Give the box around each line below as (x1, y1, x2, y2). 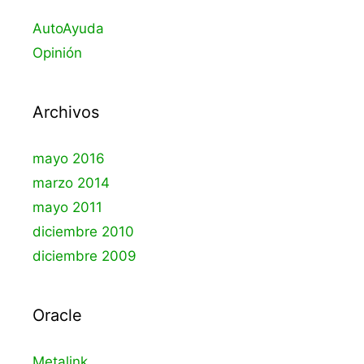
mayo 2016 (32, 150, 105, 167)
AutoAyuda (32, 20, 104, 37)
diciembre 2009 (32, 248, 136, 265)
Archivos (32, 102, 99, 123)
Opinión (32, 45, 82, 62)
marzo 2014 (32, 175, 110, 192)
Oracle (32, 305, 82, 326)
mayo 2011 (32, 199, 102, 216)
